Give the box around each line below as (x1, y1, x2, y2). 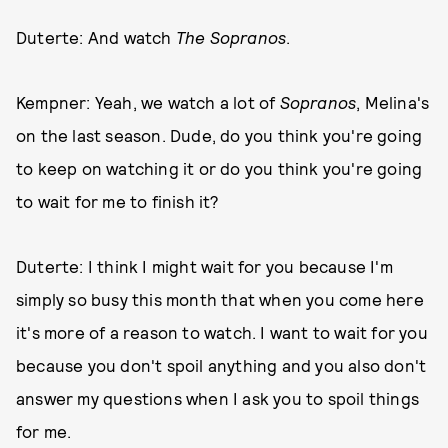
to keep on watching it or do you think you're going (16, 158, 423, 179)
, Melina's (356, 92, 430, 113)
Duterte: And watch (16, 27, 176, 48)
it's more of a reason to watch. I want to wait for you (16, 322, 428, 343)
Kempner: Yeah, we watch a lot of (16, 92, 280, 113)
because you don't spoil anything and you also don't (16, 355, 427, 376)
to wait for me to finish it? (16, 191, 220, 212)
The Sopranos (175, 27, 287, 48)
